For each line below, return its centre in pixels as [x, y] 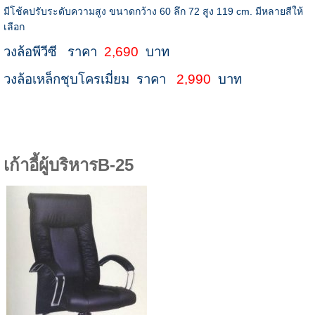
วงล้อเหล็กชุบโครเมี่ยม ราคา [90, 79]
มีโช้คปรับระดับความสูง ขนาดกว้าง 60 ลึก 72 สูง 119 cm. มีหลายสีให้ [153, 12]
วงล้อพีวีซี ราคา [53, 52]
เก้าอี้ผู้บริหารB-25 [68, 165]
